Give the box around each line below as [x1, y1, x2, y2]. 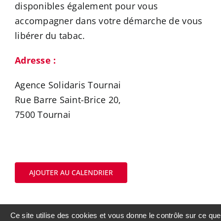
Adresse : [15, 54, 56, 67]
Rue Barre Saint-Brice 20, [15, 94, 121, 106]
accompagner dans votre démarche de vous [15, 15, 203, 27]
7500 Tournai [15, 109, 71, 121]
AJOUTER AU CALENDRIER [29, 168, 113, 178]
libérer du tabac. [15, 30, 85, 42]
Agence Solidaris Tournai [15, 79, 121, 91]
